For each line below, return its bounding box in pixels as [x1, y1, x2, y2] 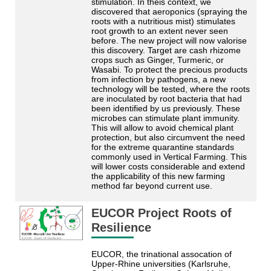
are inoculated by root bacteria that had [91, 93, 242, 103]
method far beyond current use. [91, 180, 215, 191]
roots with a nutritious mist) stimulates [91, 16, 235, 26]
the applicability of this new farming [91, 171, 225, 181]
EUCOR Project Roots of [91, 206, 232, 220]
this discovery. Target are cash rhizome [91, 45, 241, 55]
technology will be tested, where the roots [91, 83, 250, 94]
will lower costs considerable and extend [91, 161, 245, 171]
